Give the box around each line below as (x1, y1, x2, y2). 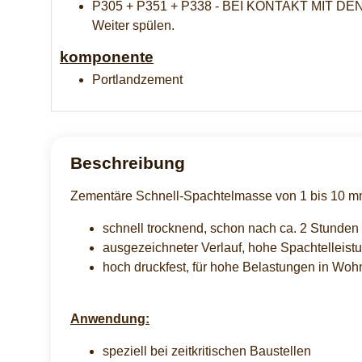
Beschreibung (70, 153, 185, 173)
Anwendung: (70, 311, 149, 326)
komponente (60, 48, 154, 65)
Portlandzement (92, 72, 183, 86)
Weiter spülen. (92, 18, 175, 32)
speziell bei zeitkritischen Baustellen (103, 343, 311, 358)
